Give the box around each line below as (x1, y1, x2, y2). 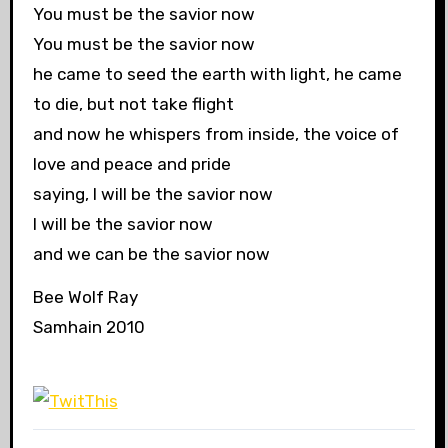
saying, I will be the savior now (32, 183, 273, 204)
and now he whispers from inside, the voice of (32, 123, 399, 144)
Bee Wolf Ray (32, 286, 138, 307)
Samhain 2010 (32, 316, 145, 337)
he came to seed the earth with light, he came (32, 63, 402, 84)
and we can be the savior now (32, 243, 270, 264)
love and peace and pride (32, 153, 231, 174)
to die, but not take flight (32, 93, 234, 114)
